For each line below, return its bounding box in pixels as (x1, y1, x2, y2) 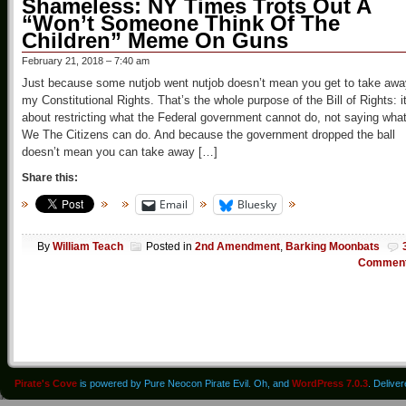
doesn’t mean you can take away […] (22, 145, 217, 159)
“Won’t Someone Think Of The (22, 11, 340, 36)
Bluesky (237, 197, 276, 213)
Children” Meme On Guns (22, 28, 288, 53)
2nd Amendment (195, 239, 280, 253)
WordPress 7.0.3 (292, 378, 368, 389)
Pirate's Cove (14, 378, 77, 389)
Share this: (22, 171, 78, 185)
